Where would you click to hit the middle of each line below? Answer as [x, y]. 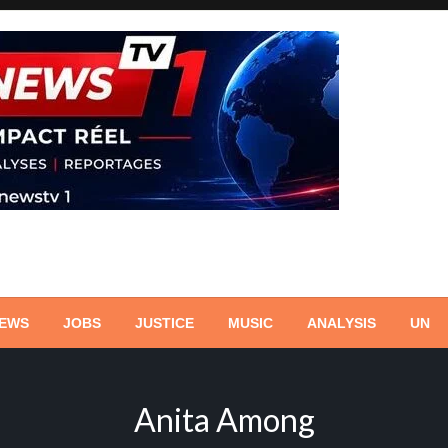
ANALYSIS [341, 323]
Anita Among [224, 419]
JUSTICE [164, 323]
